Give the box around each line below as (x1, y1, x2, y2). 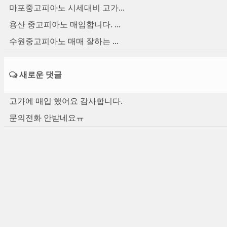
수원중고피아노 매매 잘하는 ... (9, 35, 119, 47)
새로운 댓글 (17, 69, 62, 81)
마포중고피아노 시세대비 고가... (9, 2, 125, 13)
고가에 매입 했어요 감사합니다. (9, 95, 123, 106)
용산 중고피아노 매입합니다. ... (9, 18, 121, 30)
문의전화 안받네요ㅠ (9, 111, 84, 123)
